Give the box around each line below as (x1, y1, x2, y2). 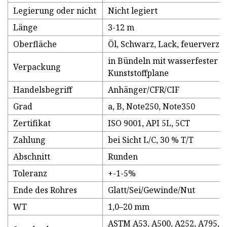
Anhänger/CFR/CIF (108, 84, 179, 96)
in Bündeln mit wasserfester (108, 55, 218, 67)
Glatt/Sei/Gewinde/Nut (108, 184, 195, 196)
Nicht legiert (108, 5, 158, 17)
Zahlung (13, 134, 46, 146)
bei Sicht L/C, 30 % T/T (108, 134, 194, 146)
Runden (108, 151, 138, 163)
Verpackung (13, 61, 61, 73)
